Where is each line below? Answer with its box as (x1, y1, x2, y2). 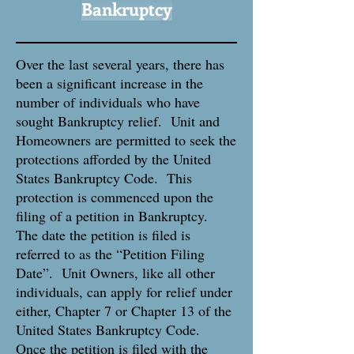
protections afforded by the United (16, 149, 211, 168)
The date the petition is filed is (16, 225, 190, 244)
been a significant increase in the (16, 73, 203, 92)
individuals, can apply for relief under (16, 282, 232, 301)
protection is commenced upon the (16, 187, 213, 206)
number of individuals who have (16, 92, 200, 111)
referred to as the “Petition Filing (16, 244, 205, 263)
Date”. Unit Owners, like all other (16, 263, 215, 282)
